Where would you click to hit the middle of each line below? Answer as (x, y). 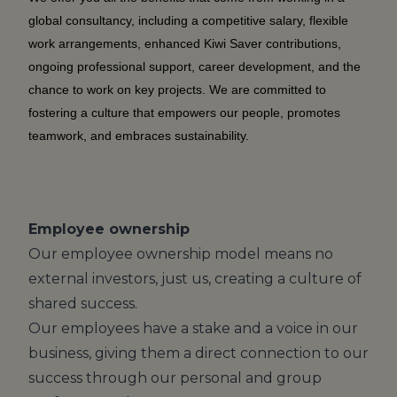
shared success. (83, 303)
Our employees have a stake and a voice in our (193, 328)
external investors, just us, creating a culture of (195, 278)
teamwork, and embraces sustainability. (139, 135)
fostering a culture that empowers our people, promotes (184, 112)
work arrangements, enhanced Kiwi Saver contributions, (185, 43)
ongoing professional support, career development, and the (195, 66)
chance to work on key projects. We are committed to (177, 89)
